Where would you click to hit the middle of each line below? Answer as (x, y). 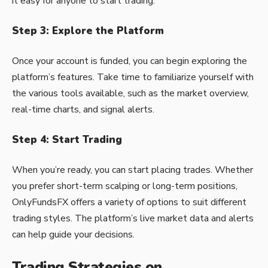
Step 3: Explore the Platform (88, 31)
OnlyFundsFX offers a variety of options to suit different (129, 202)
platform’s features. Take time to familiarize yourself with (133, 77)
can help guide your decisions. (73, 234)
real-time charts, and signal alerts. (83, 109)
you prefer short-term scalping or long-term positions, (125, 186)
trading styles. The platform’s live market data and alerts (133, 218)
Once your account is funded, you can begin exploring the (130, 61)
